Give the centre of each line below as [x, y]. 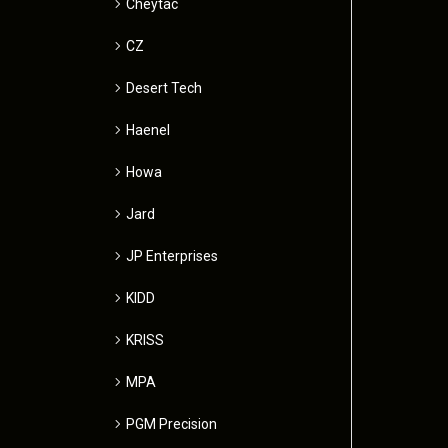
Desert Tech [164, 87]
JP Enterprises [172, 255]
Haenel [148, 129]
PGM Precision [171, 423]
